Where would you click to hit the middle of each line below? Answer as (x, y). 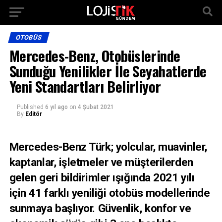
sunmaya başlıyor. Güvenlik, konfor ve (100, 208)
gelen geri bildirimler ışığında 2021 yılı (102, 177)
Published (30, 107)
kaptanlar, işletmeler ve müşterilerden (101, 162)
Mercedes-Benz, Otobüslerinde (95, 55)
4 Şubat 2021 (96, 107)
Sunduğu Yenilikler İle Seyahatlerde (108, 71)
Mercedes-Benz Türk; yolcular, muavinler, (108, 147)
